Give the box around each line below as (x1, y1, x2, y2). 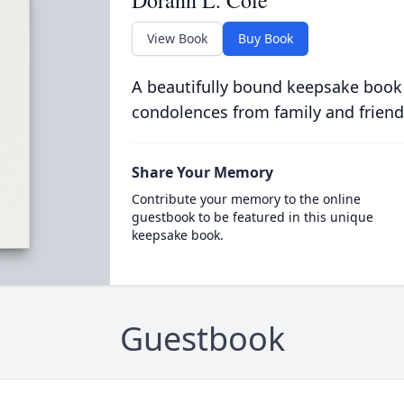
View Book (146, 30, 207, 47)
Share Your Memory (131, 162, 273, 182)
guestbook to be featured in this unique (131, 208, 373, 225)
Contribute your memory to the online (131, 190, 361, 207)
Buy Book (237, 30, 293, 47)
